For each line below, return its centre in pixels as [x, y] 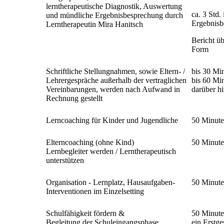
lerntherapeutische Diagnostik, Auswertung [114, 6]
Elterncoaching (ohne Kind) [90, 142]
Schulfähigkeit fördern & [85, 213]
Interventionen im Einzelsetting [95, 191]
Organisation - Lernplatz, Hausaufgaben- [110, 182]
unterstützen [65, 160]
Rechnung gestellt [74, 98]
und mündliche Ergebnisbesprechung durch [114, 15]
